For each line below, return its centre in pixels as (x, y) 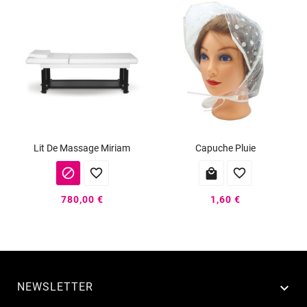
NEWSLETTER (55, 286)
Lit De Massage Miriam (82, 148)
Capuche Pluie (225, 148)
